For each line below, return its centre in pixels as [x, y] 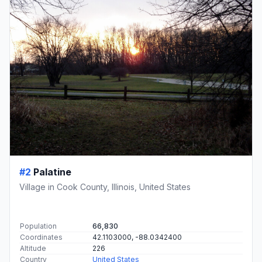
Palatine [52, 172]
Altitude [33, 249]
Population [38, 226]
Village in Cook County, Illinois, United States [105, 187]
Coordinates [41, 237]
